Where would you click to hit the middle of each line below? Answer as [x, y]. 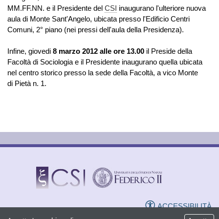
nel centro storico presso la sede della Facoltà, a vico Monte [103, 73]
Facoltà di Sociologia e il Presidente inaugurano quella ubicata [105, 62]
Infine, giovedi [30, 51]
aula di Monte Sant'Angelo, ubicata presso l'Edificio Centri [99, 19]
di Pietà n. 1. [27, 84]
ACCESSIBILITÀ [185, 206]
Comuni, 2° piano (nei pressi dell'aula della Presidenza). [96, 30]
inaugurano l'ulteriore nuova [161, 8]
